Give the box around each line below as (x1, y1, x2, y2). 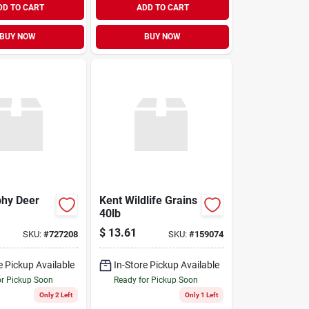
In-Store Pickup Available (114, 259, 220, 270)
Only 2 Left (39, 290, 73, 299)
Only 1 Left (184, 290, 218, 299)
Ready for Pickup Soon (114, 275, 199, 285)
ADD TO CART (136, 3, 189, 12)
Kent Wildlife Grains (99, 193, 198, 207)
